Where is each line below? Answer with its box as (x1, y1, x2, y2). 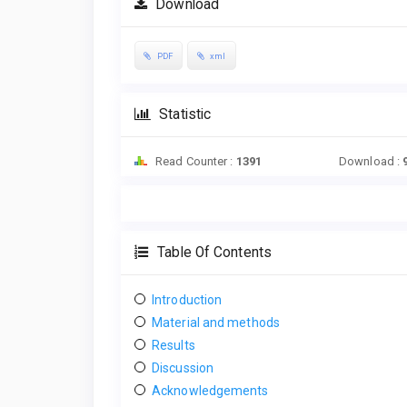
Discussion (152, 360, 213, 375)
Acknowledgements (152, 382, 269, 398)
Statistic (155, 105, 212, 123)
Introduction (152, 292, 223, 307)
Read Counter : (153, 154, 236, 168)
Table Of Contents (154, 243, 272, 261)
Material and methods (152, 314, 280, 330)
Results (152, 337, 195, 352)
